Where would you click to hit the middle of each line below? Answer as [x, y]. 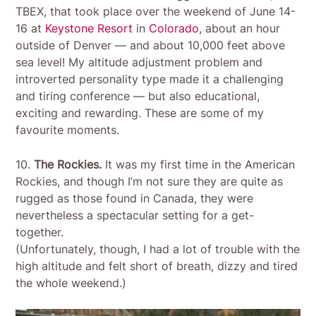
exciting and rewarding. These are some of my [140, 113]
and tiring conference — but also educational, [138, 96]
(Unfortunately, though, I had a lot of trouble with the [158, 249]
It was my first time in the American [199, 165]
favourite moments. [68, 130]
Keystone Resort [89, 29]
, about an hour [240, 29]
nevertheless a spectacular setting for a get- [135, 215]
